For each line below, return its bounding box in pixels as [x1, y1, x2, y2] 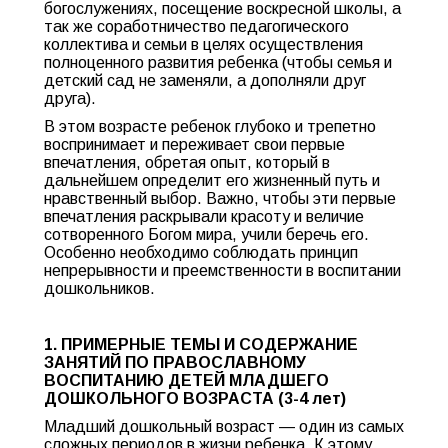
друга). [44, 90, 96, 107]
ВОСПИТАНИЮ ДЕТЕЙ [44, 372, 229, 389]
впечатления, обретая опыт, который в [44, 154, 330, 171]
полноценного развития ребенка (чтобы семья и [44, 54, 392, 71]
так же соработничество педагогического [44, 18, 349, 35]
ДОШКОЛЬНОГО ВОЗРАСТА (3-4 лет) [44, 390, 346, 407]
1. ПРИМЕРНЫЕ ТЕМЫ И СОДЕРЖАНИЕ [44, 336, 358, 353]
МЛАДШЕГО [229, 372, 329, 389]
